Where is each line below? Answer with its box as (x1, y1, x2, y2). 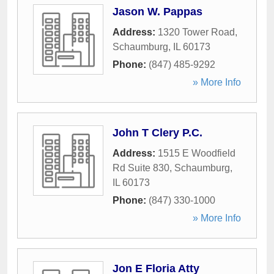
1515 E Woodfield (158, 148, 235, 158)
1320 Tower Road (158, 27, 235, 37)
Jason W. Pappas (113, 6, 202, 18)
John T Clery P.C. (113, 127, 202, 139)
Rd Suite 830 (113, 163, 169, 173)
